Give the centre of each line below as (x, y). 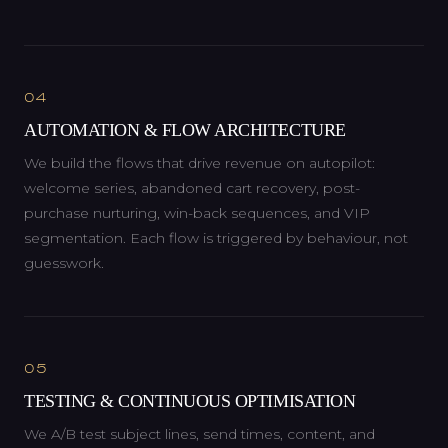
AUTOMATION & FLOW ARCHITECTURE (185, 130)
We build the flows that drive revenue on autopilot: (199, 163)
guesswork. (64, 263)
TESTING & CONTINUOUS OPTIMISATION (190, 401)
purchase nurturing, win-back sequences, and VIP (197, 213)
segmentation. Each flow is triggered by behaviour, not (216, 238)
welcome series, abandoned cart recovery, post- (192, 188)
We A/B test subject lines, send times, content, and (199, 434)
